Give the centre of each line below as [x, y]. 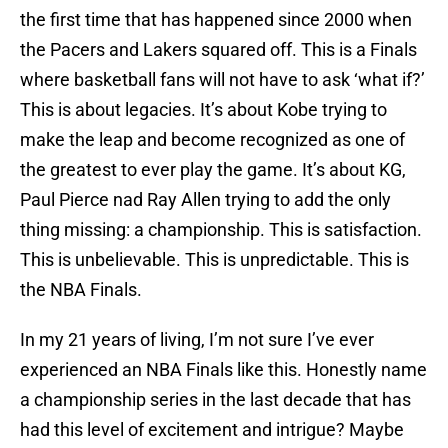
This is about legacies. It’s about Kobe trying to [203, 110]
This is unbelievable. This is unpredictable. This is [214, 260]
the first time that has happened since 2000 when [216, 20]
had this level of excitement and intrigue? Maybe [212, 430]
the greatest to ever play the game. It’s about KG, [213, 170]
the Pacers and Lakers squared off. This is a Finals [218, 50]
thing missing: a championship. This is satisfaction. [221, 230]
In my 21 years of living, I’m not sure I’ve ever [197, 340]
